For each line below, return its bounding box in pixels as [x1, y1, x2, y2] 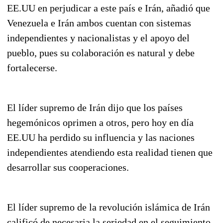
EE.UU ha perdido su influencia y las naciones [7, 131, 195, 143]
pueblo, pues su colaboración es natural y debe [7, 47, 195, 58]
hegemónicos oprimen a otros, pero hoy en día [7, 116, 194, 128]
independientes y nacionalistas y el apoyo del [7, 32, 190, 43]
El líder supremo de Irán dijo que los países [7, 102, 183, 113]
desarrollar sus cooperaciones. [7, 161, 129, 173]
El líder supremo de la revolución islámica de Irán [7, 201, 210, 213]
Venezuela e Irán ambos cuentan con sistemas [7, 17, 191, 28]
